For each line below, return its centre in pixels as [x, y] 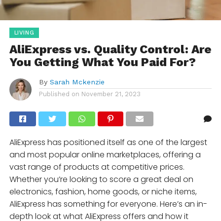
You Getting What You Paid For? [102, 62]
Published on [59, 94]
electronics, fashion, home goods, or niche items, [103, 192]
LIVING [24, 33]
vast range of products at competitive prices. [97, 167]
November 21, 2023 [111, 94]
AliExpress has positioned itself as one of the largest [108, 143]
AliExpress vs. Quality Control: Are [110, 50]
